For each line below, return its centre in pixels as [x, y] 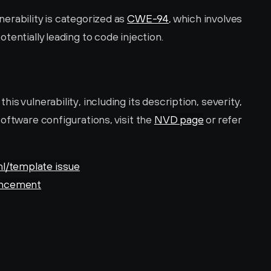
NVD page [179, 119]
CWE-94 [148, 18]
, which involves [206, 18]
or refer [222, 119]
